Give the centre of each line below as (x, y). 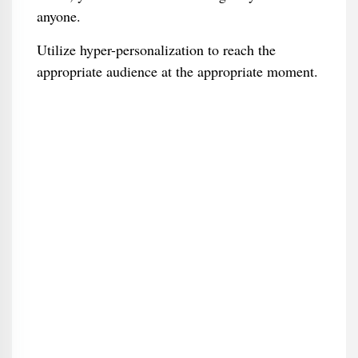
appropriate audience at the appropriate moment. (177, 71)
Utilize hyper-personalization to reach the (156, 50)
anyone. (58, 16)
